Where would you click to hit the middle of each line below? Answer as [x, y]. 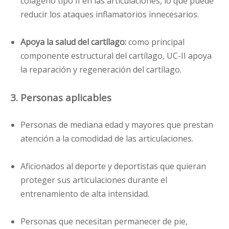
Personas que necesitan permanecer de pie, [104, 222]
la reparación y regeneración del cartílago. [101, 70]
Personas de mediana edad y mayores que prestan [117, 125]
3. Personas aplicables [61, 98]
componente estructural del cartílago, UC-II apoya [116, 56]
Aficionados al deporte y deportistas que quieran [113, 166]
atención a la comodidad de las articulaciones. [107, 139]
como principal [156, 42]
